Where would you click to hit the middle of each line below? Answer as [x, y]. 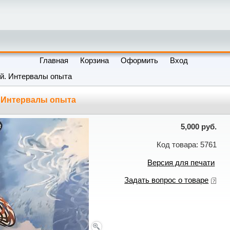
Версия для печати [181, 162]
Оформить [140, 61]
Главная [54, 61]
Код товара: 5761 [187, 145]
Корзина [95, 61]
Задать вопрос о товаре [167, 180]
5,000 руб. [199, 127]
